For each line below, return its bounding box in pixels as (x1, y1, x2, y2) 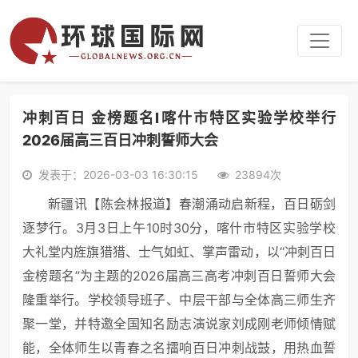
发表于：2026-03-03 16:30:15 (38, 168, 198, 181)
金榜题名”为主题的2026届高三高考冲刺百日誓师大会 (22, 268, 336, 284)
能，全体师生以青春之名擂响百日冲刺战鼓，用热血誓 (22, 340, 336, 356)
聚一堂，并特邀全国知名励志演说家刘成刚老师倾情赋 (22, 316, 336, 332)
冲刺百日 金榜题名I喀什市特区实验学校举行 (22, 109, 336, 126)
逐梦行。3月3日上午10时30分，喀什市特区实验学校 (22, 220, 336, 236)
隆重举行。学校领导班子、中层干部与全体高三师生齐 (22, 292, 336, 308)
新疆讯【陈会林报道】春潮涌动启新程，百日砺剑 (48, 196, 336, 212)
